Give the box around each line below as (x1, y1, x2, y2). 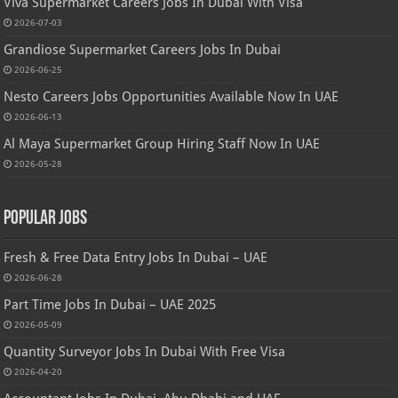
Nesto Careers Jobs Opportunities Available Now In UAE (4, 89, 339, 106)
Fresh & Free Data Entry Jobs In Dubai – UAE (4, 250, 268, 267)
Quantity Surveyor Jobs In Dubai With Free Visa (4, 344, 286, 361)
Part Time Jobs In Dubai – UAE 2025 (4, 297, 217, 314)
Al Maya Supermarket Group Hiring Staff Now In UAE (4, 136, 321, 153)
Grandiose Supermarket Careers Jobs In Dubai (4, 42, 282, 59)
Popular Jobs (4, 209, 88, 230)
